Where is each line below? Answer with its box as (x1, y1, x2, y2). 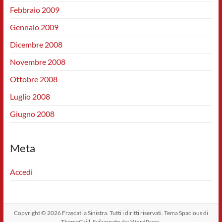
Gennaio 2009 (9, 22, 58, 32)
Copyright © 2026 (13, 209, 62, 217)
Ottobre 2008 (9, 74, 57, 84)
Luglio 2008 (9, 92, 50, 101)
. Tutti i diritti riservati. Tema (107, 209, 179, 217)
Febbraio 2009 (9, 5, 59, 14)
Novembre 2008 (9, 57, 65, 66)
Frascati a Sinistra (61, 209, 107, 217)
